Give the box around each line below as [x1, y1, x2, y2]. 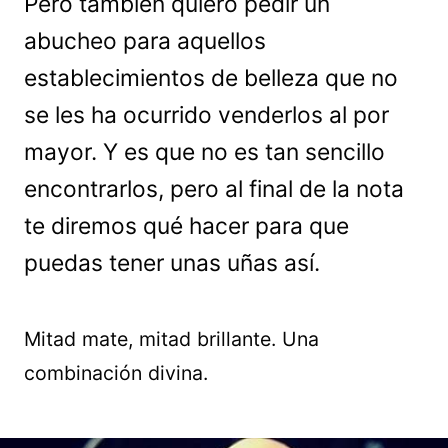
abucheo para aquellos [24, 27, 266, 55]
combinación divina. [24, 361, 208, 385]
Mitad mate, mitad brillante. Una [24, 327, 319, 351]
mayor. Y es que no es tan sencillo [24, 138, 385, 166]
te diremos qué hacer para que [24, 212, 349, 240]
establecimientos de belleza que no [24, 64, 398, 92]
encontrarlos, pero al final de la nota [24, 175, 404, 203]
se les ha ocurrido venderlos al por [24, 101, 389, 129]
